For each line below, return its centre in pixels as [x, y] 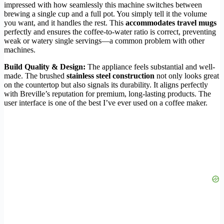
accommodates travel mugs [171, 23]
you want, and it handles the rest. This [65, 23]
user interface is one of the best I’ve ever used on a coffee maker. [106, 103]
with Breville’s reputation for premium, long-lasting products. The [107, 94]
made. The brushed [35, 76]
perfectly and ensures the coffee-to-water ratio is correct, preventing [110, 32]
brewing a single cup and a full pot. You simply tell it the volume [105, 14]
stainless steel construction [110, 76]
